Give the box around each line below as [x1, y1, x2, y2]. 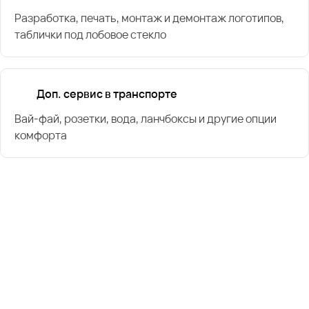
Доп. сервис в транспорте [37, 86, 177, 101]
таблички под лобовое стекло [14, 26, 166, 42]
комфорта [14, 127, 67, 143]
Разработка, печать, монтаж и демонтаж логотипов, [14, 10, 284, 26]
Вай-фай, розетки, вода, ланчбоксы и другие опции [14, 110, 277, 126]
